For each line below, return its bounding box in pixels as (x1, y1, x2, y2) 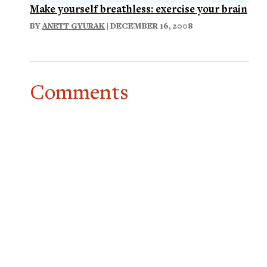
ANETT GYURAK (42, 20, 105, 31)
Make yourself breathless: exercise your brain (30, 1, 247, 15)
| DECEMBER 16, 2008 (105, 20, 193, 31)
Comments (30, 77, 128, 105)
